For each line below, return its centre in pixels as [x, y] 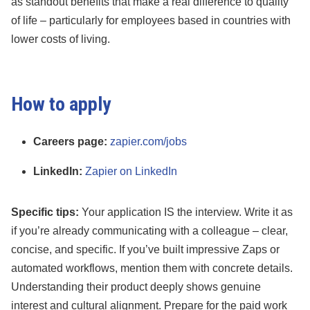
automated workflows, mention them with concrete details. [152, 268]
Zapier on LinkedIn [131, 172]
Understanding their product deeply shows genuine [136, 287]
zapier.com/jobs [148, 142]
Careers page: [70, 142]
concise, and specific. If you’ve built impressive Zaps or [145, 250]
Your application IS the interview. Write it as [186, 212]
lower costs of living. [61, 39]
